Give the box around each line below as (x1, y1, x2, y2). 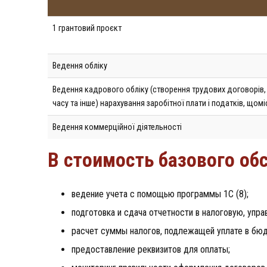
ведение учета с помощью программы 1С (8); (72, 188, 249, 200)
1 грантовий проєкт (52, 23, 122, 33)
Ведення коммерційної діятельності (52, 122, 182, 132)
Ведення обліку (52, 60, 107, 71)
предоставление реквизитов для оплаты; (72, 243, 230, 255)
